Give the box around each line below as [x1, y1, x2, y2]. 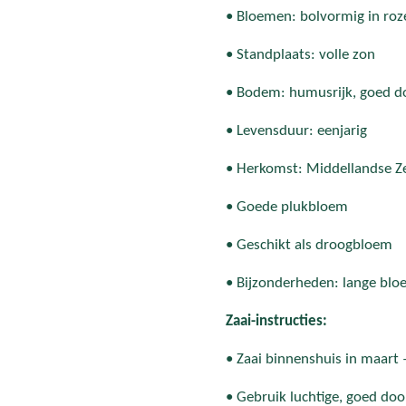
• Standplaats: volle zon [226, 46, 375, 63]
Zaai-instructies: [226, 313, 327, 329]
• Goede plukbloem [226, 198, 348, 215]
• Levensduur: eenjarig [226, 122, 367, 139]
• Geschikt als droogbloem [226, 237, 392, 253]
